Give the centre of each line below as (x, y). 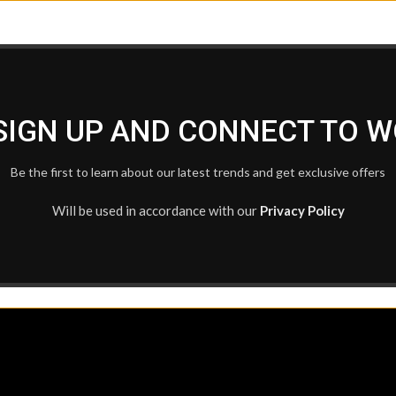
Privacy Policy (302, 210)
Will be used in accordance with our (156, 210)
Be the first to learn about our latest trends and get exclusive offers (198, 172)
